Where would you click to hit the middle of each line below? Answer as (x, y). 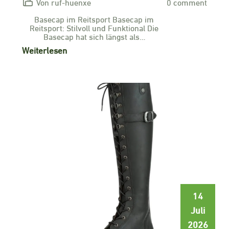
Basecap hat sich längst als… (94, 36)
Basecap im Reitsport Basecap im (94, 19)
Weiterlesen (45, 50)
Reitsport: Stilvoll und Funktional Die (94, 27)
